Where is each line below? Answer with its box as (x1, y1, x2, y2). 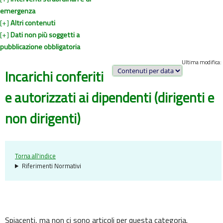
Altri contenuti (10, 17, 55, 29)
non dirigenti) (5, 108, 80, 129)
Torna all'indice (15, 150, 56, 161)
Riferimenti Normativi (21, 160, 81, 171)
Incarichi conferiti (5, 66, 104, 88)
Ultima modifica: (181, 58, 222, 67)
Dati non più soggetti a (10, 29, 80, 41)
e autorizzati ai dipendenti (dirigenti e (5, 87, 214, 109)
